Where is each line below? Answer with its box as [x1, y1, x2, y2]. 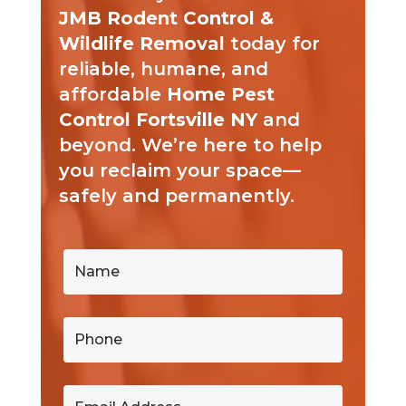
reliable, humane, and [58, 57, 268, 80]
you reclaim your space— [58, 159, 301, 181]
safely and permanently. [58, 184, 295, 207]
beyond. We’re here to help [58, 133, 322, 156]
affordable [58, 82, 167, 105]
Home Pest [166, 82, 275, 105]
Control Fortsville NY [58, 108, 257, 130]
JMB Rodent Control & [58, 6, 274, 29]
